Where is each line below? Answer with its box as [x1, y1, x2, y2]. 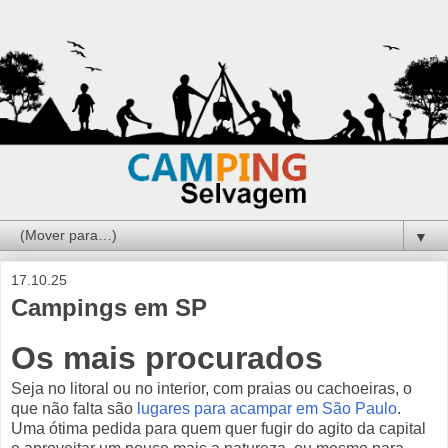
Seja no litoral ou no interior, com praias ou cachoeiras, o [11, 380, 412, 398]
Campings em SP [11, 294, 207, 322]
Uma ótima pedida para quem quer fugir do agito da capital [11, 420, 426, 438]
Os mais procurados [11, 340, 323, 377]
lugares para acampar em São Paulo [137, 400, 397, 418]
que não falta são [11, 400, 137, 418]
